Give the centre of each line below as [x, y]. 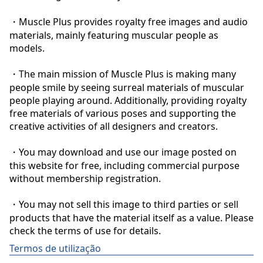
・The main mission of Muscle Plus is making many [123, 74]
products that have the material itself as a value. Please [131, 218]
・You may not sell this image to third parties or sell [124, 204]
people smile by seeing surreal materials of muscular [127, 87]
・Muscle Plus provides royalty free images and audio [129, 21]
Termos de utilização [55, 248]
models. [27, 48]
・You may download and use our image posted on [123, 152]
